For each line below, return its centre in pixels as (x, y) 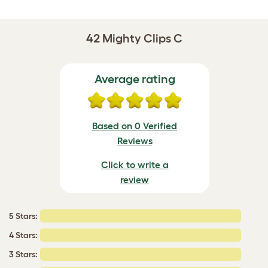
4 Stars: (23, 235)
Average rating (135, 79)
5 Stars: (23, 216)
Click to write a (135, 165)
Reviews (135, 141)
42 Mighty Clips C (134, 38)
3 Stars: (23, 254)
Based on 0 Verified (135, 126)
